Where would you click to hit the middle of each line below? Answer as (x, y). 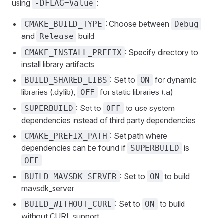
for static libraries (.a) (136, 92)
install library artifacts (58, 64)
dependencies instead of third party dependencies (109, 120)
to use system (149, 108)
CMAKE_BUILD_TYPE (63, 24)
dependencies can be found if (74, 148)
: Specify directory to (161, 52)
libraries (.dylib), (49, 92)
